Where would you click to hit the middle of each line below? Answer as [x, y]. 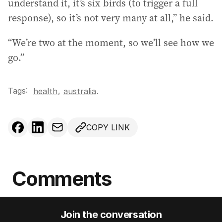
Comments [62, 178]
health [45, 91]
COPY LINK [108, 127]
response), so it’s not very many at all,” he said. [111, 18]
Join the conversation [111, 214]
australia [80, 91]
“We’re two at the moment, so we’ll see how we [111, 42]
